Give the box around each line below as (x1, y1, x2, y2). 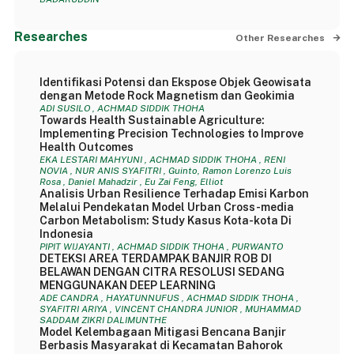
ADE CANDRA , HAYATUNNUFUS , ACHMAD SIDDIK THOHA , (39, 292, 299, 303)
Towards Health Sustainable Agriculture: (39, 114, 265, 126)
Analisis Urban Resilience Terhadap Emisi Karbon (39, 187, 309, 200)
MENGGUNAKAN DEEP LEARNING (39, 279, 216, 292)
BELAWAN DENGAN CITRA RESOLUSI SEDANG (39, 265, 284, 278)
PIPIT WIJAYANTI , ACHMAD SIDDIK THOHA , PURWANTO (39, 241, 283, 252)
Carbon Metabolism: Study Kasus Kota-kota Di (39, 214, 292, 227)
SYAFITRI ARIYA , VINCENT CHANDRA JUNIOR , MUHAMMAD (39, 303, 301, 314)
